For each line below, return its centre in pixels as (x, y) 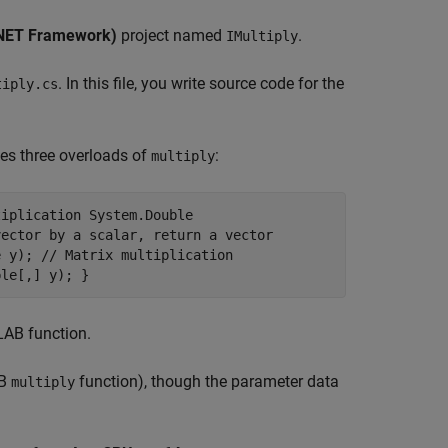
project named (171, 35)
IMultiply (262, 36)
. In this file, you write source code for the (201, 83)
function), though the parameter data (207, 381)
